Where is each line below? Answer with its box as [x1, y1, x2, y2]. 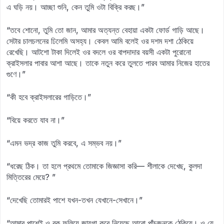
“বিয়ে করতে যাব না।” [6, 115, 64, 125]
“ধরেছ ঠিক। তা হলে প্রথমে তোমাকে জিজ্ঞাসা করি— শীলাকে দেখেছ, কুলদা [6, 161, 202, 171]
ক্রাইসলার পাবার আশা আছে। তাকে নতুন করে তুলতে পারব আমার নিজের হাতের [6, 58, 209, 68]
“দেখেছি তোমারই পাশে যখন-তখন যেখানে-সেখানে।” [6, 195, 142, 205]
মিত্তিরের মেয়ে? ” [6, 172, 55, 182]
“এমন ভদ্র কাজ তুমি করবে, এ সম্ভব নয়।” [6, 138, 121, 148]
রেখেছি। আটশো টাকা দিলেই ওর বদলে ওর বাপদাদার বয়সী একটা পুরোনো [6, 47, 191, 57]
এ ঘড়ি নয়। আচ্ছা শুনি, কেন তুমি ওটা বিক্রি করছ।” [6, 2, 144, 12]
